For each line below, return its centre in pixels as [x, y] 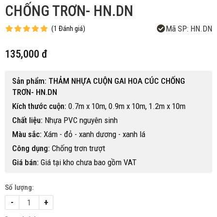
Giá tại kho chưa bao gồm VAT [88, 162]
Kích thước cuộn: [39, 106]
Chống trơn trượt [77, 148]
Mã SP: [177, 29]
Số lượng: [19, 187]
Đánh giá [71, 28]
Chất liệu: [27, 120]
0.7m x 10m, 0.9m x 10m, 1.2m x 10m [126, 106]
